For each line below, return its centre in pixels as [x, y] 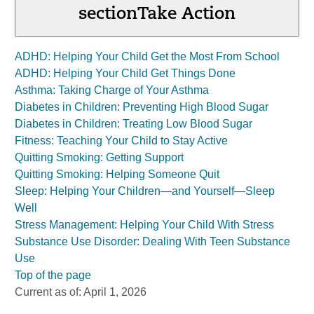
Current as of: [49, 292]
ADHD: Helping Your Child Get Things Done [125, 73]
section [108, 15]
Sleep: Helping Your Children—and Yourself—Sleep [145, 191]
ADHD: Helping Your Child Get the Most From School [147, 56]
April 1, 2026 [115, 292]
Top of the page [53, 275]
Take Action [186, 15]
